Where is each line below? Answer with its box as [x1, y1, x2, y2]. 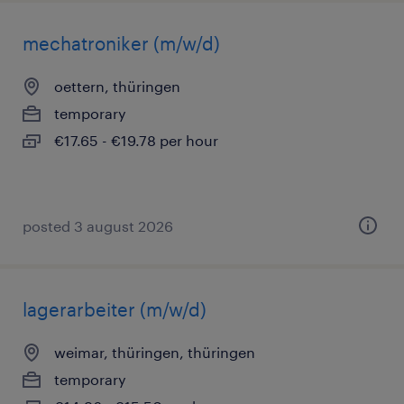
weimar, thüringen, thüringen [54, 344, 255, 361]
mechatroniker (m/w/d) [23, 32, 220, 54]
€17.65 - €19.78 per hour [54, 132, 218, 149]
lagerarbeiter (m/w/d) [23, 298, 207, 320]
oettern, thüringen [54, 78, 180, 95]
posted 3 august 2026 [23, 217, 173, 234]
